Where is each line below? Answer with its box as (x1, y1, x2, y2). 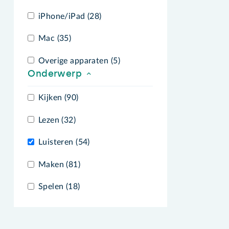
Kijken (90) (38, 94, 79, 102)
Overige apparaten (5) (38, 56, 120, 65)
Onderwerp (28, 68, 85, 80)
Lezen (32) (38, 116, 76, 124)
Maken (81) (38, 160, 81, 169)
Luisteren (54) (38, 138, 90, 147)
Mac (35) (38, 34, 72, 43)
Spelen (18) (38, 182, 80, 191)
